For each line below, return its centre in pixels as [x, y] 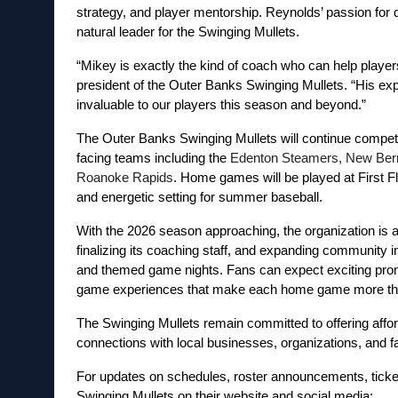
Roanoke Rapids [124, 178]
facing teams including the [153, 159]
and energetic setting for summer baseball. [199, 198]
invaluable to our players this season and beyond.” [221, 105]
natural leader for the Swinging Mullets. [187, 32]
